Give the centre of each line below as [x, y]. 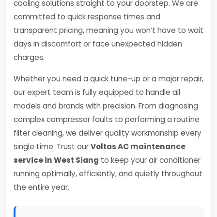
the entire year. [41, 187]
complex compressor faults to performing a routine [107, 119]
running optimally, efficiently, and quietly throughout [108, 174]
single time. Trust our [52, 147]
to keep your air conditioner [150, 160]
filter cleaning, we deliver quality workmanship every [108, 133]
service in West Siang [56, 160]
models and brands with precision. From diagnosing [106, 106]
